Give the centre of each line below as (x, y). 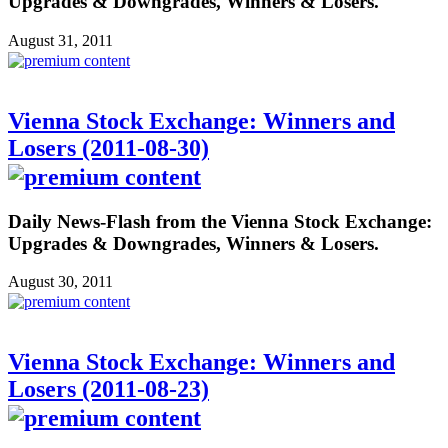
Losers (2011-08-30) (108, 147)
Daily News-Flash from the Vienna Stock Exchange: (220, 221)
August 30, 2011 (60, 282)
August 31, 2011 (60, 40)
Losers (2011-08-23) (108, 389)
